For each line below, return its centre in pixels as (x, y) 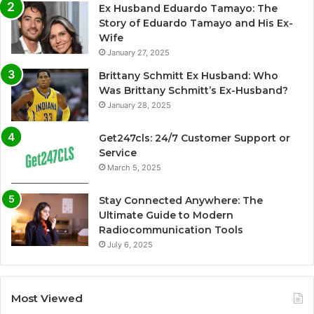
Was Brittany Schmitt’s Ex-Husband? (193, 90)
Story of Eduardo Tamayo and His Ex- (196, 23)
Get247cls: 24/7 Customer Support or (194, 138)
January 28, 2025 (139, 105)
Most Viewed (47, 298)
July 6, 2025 (130, 244)
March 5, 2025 (134, 167)
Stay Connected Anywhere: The (181, 200)
